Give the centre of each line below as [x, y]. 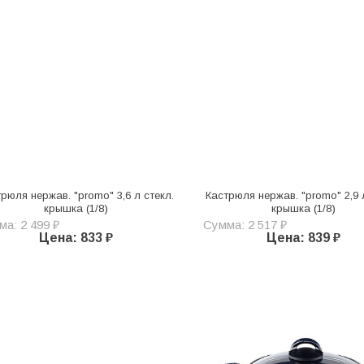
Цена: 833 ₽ [76, 238]
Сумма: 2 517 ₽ [245, 225]
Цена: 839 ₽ [304, 238]
